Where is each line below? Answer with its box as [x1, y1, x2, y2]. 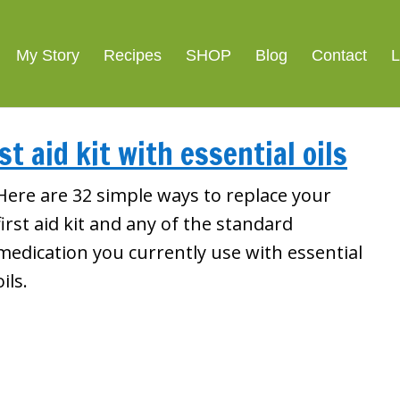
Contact [312, 46, 367, 64]
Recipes [104, 46, 162, 64]
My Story [16, 46, 79, 64]
